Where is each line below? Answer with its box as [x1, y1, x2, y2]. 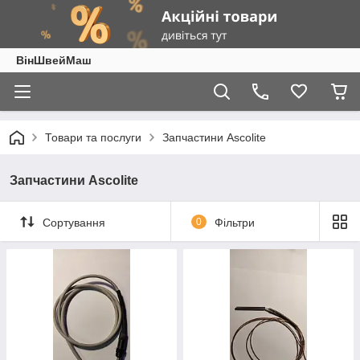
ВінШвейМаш [16, 54, 92, 67]
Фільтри [214, 215, 255, 229]
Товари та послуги [45, 131, 141, 144]
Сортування [43, 215, 105, 229]
